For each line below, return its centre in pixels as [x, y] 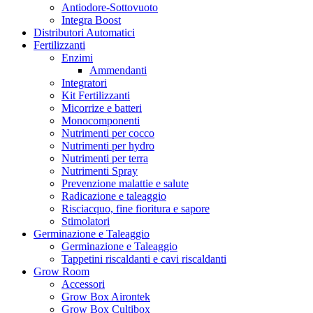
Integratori [84, 83]
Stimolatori [86, 221]
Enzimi [77, 58]
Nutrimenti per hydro [108, 146]
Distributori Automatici [84, 32]
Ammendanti [118, 70]
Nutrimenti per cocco [108, 133]
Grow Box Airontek [106, 297]
